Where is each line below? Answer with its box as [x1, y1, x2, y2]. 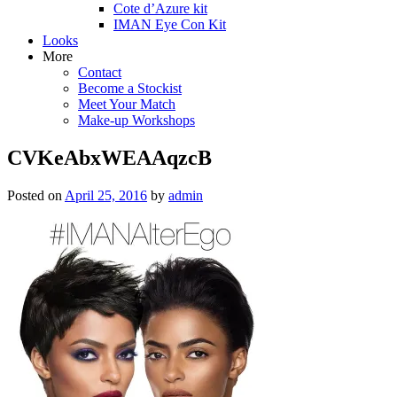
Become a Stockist [78, 81, 182, 97]
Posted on [7, 187, 65, 203]
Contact [78, 65, 121, 81]
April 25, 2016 [65, 187, 147, 203]
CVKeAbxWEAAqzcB [7, 146, 212, 169]
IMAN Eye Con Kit [113, 17, 226, 33]
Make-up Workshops [78, 113, 195, 128]
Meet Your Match [78, 97, 175, 113]
